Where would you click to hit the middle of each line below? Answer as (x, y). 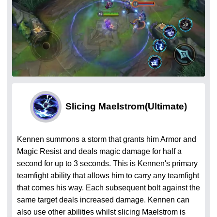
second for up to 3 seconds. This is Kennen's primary (107, 163)
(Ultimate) (166, 107)
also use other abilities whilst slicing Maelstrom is (101, 212)
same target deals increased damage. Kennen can (103, 200)
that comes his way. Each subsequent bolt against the (108, 187)
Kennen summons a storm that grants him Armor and (107, 139)
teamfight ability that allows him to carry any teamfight (108, 175)
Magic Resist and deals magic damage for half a (99, 151)
